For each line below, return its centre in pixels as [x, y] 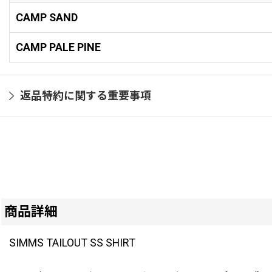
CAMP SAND [47, 17]
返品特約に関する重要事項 [86, 95]
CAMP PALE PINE [58, 47]
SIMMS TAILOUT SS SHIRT [72, 242]
